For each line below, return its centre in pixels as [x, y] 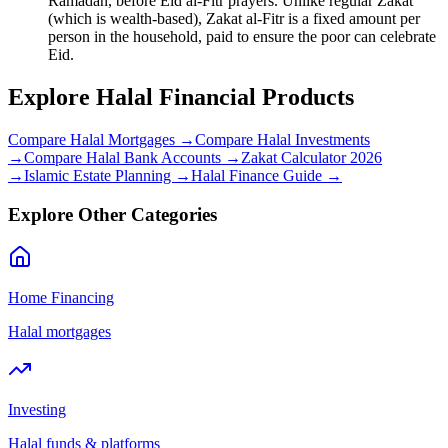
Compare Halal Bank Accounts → [132, 158]
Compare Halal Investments [282, 140]
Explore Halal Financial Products [181, 97]
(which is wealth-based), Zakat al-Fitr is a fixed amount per [234, 19]
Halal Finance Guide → [266, 176]
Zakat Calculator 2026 [311, 158]
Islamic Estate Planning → [107, 176]
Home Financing [61, 297]
